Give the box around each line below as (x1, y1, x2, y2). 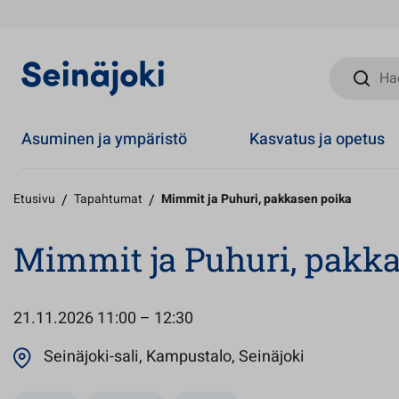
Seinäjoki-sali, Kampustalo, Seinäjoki (44, 345, 305, 369)
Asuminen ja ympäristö (21, 126, 187, 151)
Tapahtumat (74, 190, 142, 208)
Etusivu (13, 190, 55, 208)
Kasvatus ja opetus (249, 126, 386, 151)
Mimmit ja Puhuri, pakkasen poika (161, 190, 352, 208)
